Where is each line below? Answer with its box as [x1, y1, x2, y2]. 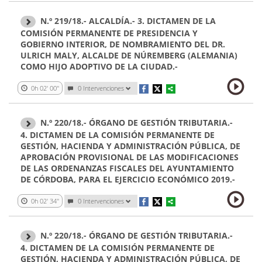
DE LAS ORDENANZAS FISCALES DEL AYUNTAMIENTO [20, 163, 234, 174]
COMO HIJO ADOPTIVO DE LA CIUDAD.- [20, 60, 178, 72]
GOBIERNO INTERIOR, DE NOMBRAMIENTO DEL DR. [20, 38, 225, 50]
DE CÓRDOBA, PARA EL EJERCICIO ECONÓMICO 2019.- [20, 174, 235, 185]
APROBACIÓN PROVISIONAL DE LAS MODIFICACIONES [20, 151, 239, 163]
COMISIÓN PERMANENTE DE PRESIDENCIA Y [20, 27, 198, 39]
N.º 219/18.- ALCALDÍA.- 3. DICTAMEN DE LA [40, 15, 216, 26]
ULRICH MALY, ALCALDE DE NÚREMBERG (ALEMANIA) [20, 49, 237, 61]
